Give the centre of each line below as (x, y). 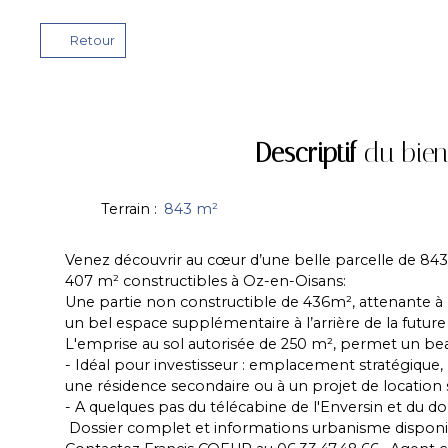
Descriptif (305, 152)
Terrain (125, 208)
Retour (92, 40)
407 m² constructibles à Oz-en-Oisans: (205, 280)
